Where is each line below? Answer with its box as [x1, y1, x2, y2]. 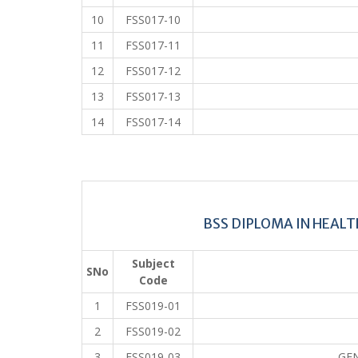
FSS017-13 [125, 88, 181, 104]
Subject [131, 255, 175, 271]
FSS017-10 [125, 11, 181, 27]
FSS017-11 [125, 37, 181, 53]
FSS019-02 [125, 323, 181, 339]
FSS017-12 [125, 62, 181, 78]
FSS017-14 [125, 113, 181, 129]
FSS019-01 [125, 297, 181, 313]
